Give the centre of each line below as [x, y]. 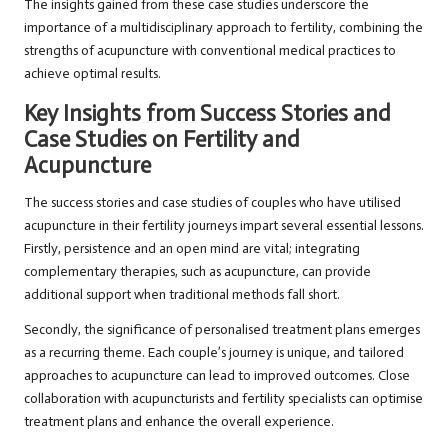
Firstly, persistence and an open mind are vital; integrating [192, 249]
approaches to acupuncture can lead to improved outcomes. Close [217, 376]
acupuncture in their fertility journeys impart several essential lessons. [224, 226]
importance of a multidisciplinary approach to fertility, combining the [223, 28]
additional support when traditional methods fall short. [182, 295]
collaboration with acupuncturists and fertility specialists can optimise [223, 399]
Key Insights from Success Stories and [207, 114]
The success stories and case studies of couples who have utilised [212, 203]
